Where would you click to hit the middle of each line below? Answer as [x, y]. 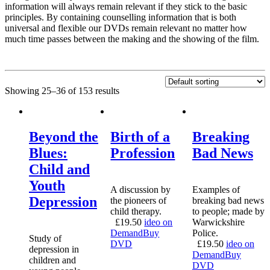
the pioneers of [139, 200]
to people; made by [228, 211]
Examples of [216, 189]
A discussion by [141, 189]
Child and [59, 169]
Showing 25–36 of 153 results [62, 90]
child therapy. [136, 211]
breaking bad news [228, 200]
